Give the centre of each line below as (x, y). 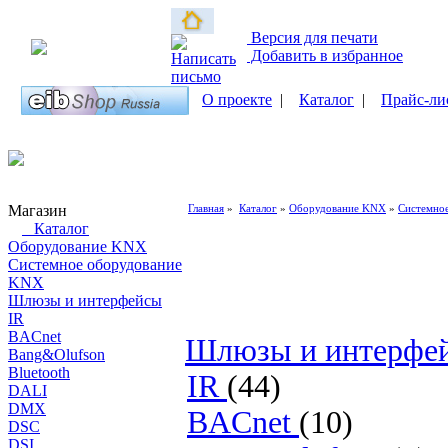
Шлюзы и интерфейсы (85, 300)
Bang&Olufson (56, 354)
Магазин (37, 210)
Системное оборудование (95, 264)
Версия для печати (312, 37)
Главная (206, 208)
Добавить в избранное (325, 55)
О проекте (237, 99)
